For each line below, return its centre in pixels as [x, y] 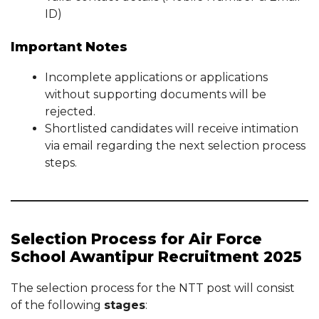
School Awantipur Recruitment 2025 [156, 257]
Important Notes [69, 47]
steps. [61, 163]
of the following [57, 305]
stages [125, 305]
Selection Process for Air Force [136, 239]
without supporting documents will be [156, 94]
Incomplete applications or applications [156, 77]
